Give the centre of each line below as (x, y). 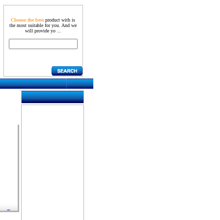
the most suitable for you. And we (43, 25)
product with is (59, 20)
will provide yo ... (43, 31)
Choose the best (27, 20)
